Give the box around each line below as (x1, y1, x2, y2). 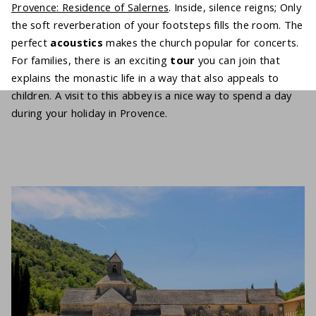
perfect (11, 35, 51, 50)
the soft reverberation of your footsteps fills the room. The (11, 18, 303, 32)
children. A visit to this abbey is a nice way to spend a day (11, 88, 292, 103)
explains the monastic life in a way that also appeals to (11, 71, 279, 85)
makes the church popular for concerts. (106, 35, 299, 50)
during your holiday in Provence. (11, 106, 168, 121)
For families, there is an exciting (11, 53, 171, 68)
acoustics (50, 35, 107, 50)
